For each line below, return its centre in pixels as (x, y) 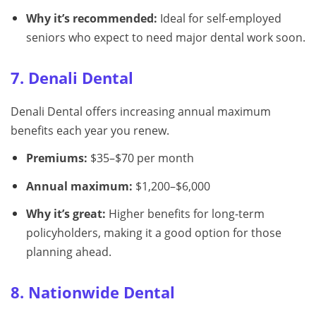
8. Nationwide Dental (93, 293)
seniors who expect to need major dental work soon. (165, 37)
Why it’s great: (66, 214)
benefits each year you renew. (90, 130)
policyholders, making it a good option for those (153, 233)
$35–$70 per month (140, 158)
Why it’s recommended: (91, 18)
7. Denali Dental (72, 78)
